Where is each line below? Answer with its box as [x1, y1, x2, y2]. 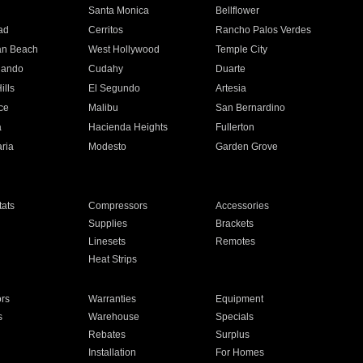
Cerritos [88, 24, 123, 36]
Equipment [216, 293, 264, 305]
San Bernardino [216, 102, 286, 113]
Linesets [88, 236, 126, 247]
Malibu [88, 102, 118, 113]
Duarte [216, 63, 246, 75]
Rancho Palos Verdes [216, 24, 312, 36]
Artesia [216, 83, 247, 94]
